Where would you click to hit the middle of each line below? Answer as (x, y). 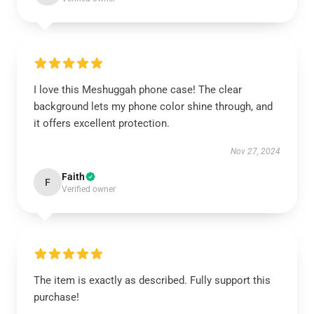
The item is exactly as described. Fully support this (152, 280)
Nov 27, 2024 (255, 151)
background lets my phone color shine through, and (153, 107)
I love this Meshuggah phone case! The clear (138, 90)
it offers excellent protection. (102, 123)
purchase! (56, 297)
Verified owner (89, 189)
